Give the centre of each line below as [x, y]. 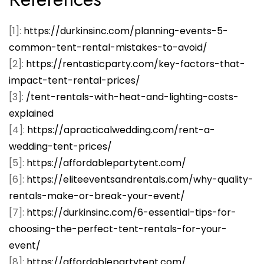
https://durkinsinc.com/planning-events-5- [126, 31]
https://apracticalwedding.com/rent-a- [121, 130]
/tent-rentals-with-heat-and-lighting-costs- [132, 97]
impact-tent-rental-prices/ [75, 81]
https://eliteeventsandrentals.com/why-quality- [140, 180]
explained [31, 114]
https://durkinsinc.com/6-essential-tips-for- [131, 213]
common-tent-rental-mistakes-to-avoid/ [108, 48]
